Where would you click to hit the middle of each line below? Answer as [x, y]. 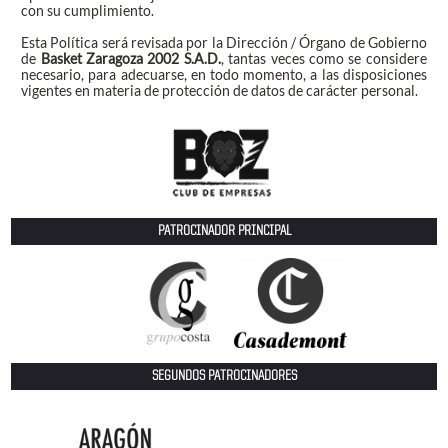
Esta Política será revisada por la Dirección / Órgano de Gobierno [224, 43]
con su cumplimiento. [88, 11]
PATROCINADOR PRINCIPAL [224, 232]
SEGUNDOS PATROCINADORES [224, 376]
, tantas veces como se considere [323, 59]
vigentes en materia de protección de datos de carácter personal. [220, 91]
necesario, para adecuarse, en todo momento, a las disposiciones [224, 75]
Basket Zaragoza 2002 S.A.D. [130, 59]
